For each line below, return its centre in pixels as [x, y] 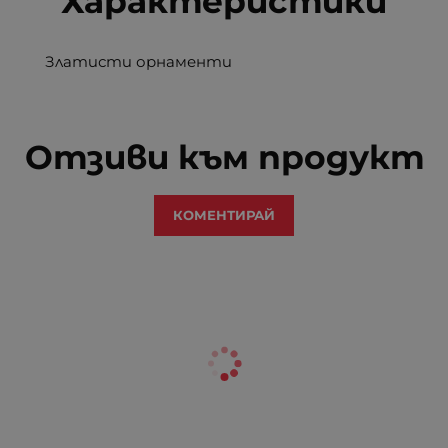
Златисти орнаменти [139, 61]
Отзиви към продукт [224, 156]
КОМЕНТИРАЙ [224, 214]
